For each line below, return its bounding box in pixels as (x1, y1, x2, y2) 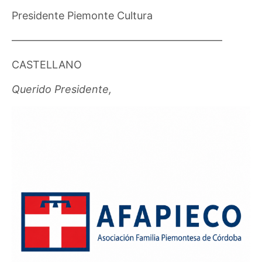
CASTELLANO (12, 58, 82, 71)
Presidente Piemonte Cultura (12, 9, 153, 22)
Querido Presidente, (12, 82, 112, 95)
